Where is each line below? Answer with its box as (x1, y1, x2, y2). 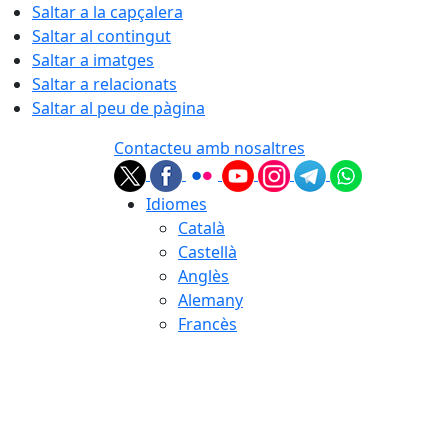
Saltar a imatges (32, 49, 154, 71)
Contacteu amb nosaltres (114, 137, 305, 159)
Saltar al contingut (32, 25, 171, 47)
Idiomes (146, 193, 207, 215)
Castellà (178, 241, 237, 263)
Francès (178, 313, 237, 335)
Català (178, 217, 225, 239)
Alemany (178, 289, 243, 311)
